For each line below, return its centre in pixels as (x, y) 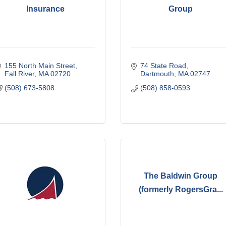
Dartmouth (157, 73)
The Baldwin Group (181, 176)
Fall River (19, 73)
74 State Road (163, 65)
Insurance (45, 9)
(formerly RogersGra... (181, 190)
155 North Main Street (40, 65)
